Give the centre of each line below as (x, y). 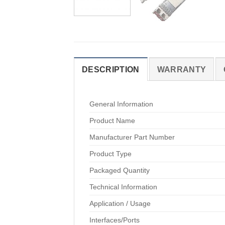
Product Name (112, 120)
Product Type (110, 153)
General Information (121, 104)
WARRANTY (182, 69)
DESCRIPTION (111, 69)
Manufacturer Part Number (132, 137)
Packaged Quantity (120, 170)
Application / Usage (120, 203)
